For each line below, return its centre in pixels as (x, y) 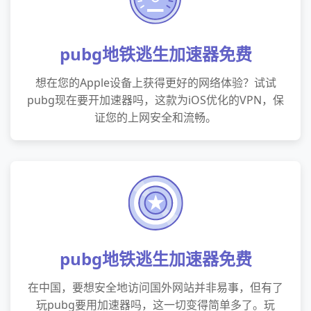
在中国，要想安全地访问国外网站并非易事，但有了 (155, 287)
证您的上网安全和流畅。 (155, 117)
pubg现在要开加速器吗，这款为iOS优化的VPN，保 (155, 100)
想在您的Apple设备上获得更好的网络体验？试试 (155, 83)
